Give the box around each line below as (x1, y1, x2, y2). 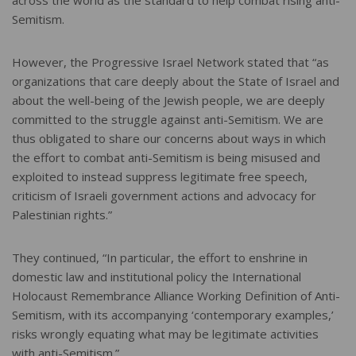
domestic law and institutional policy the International (12, 269, 301, 285)
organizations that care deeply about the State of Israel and (12, 73, 339, 90)
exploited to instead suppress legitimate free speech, (12, 168, 308, 185)
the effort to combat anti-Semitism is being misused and (12, 149, 320, 166)
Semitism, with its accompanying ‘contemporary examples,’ (12, 307, 334, 323)
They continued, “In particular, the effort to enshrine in (12, 250, 308, 266)
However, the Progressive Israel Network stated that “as (12, 54, 329, 71)
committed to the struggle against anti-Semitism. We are (12, 111, 323, 128)
